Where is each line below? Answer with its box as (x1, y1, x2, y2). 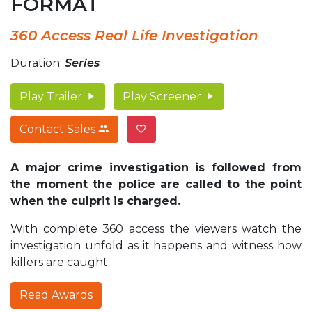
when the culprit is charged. (10, 194, 180, 208)
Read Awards (19, 288, 93, 302)
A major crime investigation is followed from (10, 160, 302, 174)
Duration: (10, 56, 65, 70)
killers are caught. (10, 255, 110, 269)
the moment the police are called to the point (10, 177, 302, 191)
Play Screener (123, 89, 204, 103)
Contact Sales (19, 122, 98, 136)
